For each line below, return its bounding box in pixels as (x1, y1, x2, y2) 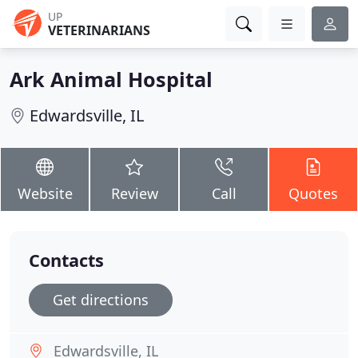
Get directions (53, 290, 149, 309)
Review (110, 184, 158, 203)
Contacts (29, 249, 104, 272)
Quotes (288, 184, 338, 203)
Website (17, 184, 73, 203)
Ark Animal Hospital (10, 66, 213, 93)
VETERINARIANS (48, 22, 150, 39)
